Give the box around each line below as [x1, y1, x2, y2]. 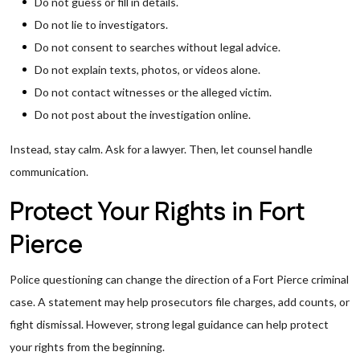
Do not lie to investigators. [35, 18, 168, 31]
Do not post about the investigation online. [35, 108, 251, 121]
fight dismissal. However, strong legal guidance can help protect [10, 317, 329, 331]
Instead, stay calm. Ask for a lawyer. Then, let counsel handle [10, 142, 313, 156]
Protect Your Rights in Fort [10, 194, 305, 231]
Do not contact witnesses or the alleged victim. [35, 85, 272, 99]
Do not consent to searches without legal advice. [35, 40, 280, 54]
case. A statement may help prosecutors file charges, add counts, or [10, 295, 350, 309]
